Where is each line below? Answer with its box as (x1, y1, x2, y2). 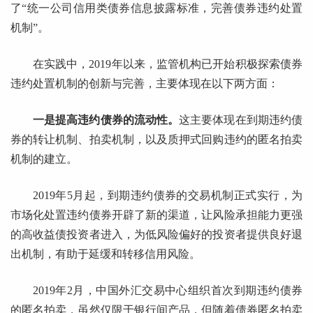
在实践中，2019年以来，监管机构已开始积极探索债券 (33, 58, 303, 71)
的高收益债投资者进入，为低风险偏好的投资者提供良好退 (10, 228, 303, 241)
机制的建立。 (10, 153, 78, 166)
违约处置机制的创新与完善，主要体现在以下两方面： (10, 78, 279, 90)
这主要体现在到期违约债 (179, 114, 303, 126)
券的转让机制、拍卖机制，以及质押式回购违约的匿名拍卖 (10, 133, 303, 146)
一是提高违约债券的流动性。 (33, 114, 180, 126)
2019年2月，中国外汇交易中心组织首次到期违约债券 (33, 284, 303, 297)
